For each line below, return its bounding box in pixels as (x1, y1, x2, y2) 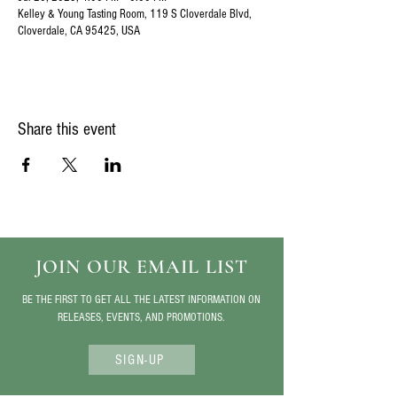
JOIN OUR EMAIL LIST (35, 255, 248, 279)
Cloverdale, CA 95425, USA (18, 24, 140, 39)
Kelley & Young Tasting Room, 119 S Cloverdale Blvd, (18, 7, 252, 22)
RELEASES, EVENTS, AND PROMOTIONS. (58, 311, 225, 324)
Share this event (18, 120, 116, 140)
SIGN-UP (114, 352, 166, 369)
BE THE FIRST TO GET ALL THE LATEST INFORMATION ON (22, 293, 261, 307)
